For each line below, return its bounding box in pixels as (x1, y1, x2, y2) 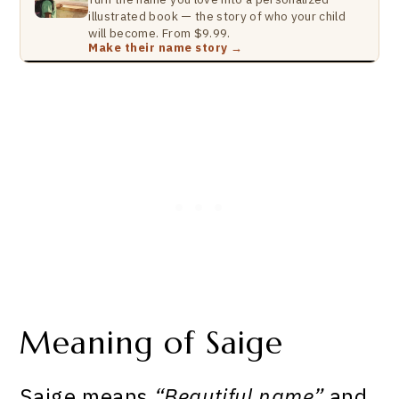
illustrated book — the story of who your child (88, 8, 346, 24)
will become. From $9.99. (88, 25, 231, 41)
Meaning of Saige (20, 323, 283, 362)
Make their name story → (88, 40, 243, 55)
